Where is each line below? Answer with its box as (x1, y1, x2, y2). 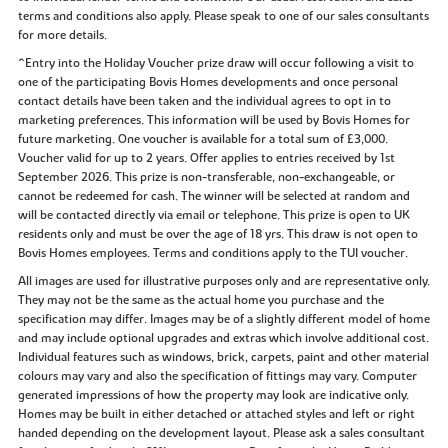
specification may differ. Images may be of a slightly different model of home (17, 310, 430, 327)
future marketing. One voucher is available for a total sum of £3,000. (17, 130, 388, 147)
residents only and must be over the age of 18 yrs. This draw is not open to (17, 225, 418, 242)
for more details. (17, 27, 107, 44)
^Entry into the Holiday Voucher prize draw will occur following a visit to (17, 54, 414, 71)
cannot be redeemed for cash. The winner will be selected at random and (17, 187, 410, 204)
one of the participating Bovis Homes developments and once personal (17, 73, 398, 90)
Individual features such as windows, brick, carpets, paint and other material (17, 348, 429, 365)
